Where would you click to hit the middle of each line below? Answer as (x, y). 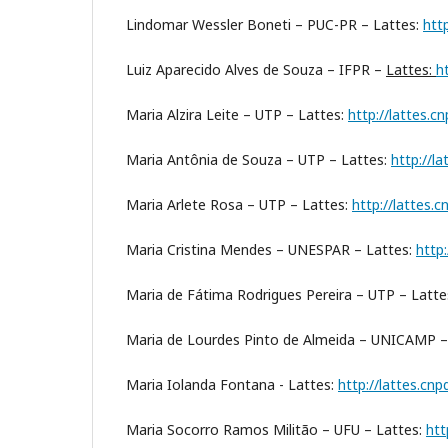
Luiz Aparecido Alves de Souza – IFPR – (254, 70)
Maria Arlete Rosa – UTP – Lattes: (237, 205)
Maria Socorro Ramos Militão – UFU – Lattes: (274, 430)
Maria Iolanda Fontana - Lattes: (230, 385)
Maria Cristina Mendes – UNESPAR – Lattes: (269, 250)
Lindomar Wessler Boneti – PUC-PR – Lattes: (272, 25)
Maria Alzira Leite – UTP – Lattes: (235, 115)
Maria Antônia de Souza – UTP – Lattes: (256, 160)
